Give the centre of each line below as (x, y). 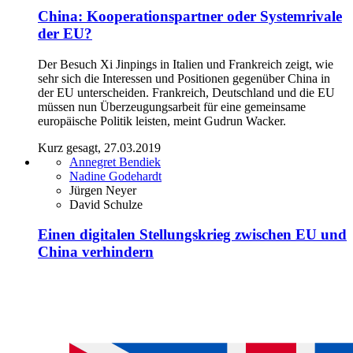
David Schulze (106, 204)
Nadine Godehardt (115, 176)
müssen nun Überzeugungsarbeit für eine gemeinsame (172, 106)
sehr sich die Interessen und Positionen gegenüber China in (184, 78)
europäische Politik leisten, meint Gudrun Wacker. (162, 121)
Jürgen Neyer (103, 190)
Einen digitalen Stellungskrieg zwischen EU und (192, 235)
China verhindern (96, 252)
